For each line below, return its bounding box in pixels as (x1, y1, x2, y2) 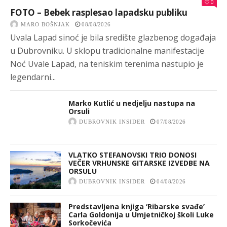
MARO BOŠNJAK (21, 21, 70, 28)
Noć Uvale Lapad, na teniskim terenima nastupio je (10, 58, 204, 70)
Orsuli (68, 106, 90, 117)
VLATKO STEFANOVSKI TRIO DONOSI (68, 150, 197, 160)
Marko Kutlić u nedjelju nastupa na (68, 98, 195, 108)
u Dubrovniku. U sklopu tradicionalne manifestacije (10, 45, 204, 57)
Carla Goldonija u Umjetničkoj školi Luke (68, 210, 214, 220)
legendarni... (10, 71, 56, 83)
